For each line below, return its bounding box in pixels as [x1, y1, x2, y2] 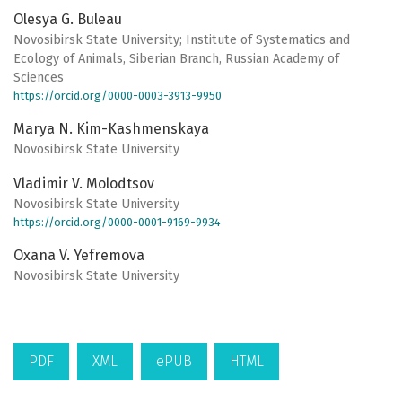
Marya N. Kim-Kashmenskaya [13, 120, 209, 138]
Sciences [13, 70, 64, 86]
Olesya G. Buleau [13, 11, 122, 29]
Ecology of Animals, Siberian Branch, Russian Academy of [13, 51, 339, 67]
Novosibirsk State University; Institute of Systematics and [13, 32, 350, 48]
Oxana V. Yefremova [13, 247, 144, 265]
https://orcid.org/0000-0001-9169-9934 [13, 215, 221, 230]
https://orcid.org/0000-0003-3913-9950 [13, 89, 222, 103]
